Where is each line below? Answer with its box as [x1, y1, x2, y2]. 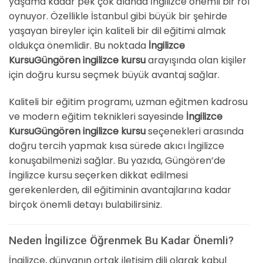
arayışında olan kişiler [146, 53, 247, 68]
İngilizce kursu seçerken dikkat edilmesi [9, 168, 188, 182]
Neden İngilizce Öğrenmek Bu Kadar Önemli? [9, 233, 234, 247]
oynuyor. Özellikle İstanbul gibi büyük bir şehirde [9, 9, 227, 23]
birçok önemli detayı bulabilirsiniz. [9, 197, 162, 211]
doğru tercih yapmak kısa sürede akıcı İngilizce [9, 139, 224, 153]
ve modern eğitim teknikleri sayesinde [9, 109, 186, 123]
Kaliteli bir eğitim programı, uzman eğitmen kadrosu [9, 95, 248, 109]
